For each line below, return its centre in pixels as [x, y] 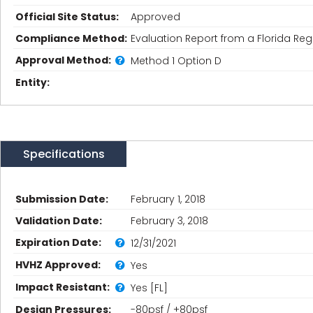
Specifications [64, 154]
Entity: [32, 82]
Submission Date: [62, 199]
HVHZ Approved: [58, 265]
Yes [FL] [149, 287]
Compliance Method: [71, 38]
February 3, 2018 [169, 221]
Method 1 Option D [176, 60]
